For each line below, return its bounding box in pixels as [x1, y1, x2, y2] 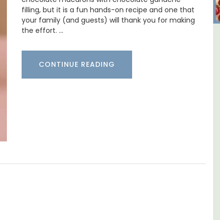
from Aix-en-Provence [72, 53, 178, 67]
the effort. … [22, 26, 63, 36]
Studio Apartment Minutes [61, 38, 188, 53]
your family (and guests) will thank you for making [22, 15, 195, 26]
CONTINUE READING [39, 59, 115, 70]
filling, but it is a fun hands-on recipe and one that [22, 5, 194, 15]
